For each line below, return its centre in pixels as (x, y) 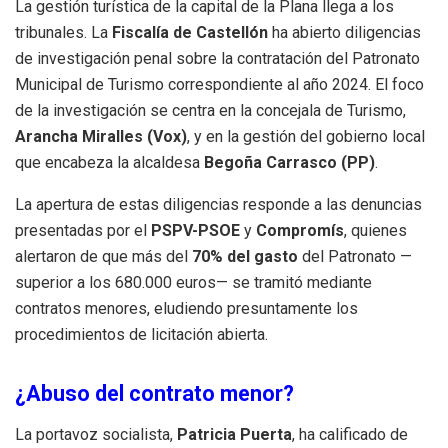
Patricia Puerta (234, 434)
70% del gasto (245, 257)
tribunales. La (63, 33)
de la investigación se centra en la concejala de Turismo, (210, 111)
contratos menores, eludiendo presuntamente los (186, 309)
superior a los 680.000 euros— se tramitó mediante (193, 283)
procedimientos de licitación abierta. (141, 335)
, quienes (375, 231)
